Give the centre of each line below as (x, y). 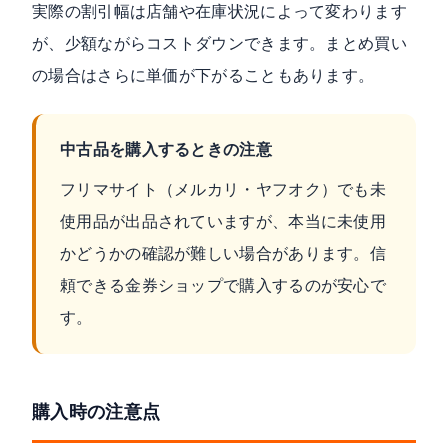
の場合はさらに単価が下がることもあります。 (203, 75)
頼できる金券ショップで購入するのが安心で (223, 285)
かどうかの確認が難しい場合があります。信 (223, 253)
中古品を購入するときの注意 (166, 149)
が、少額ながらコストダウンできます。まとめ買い (219, 43)
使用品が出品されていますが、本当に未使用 (223, 221)
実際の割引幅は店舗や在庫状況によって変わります (219, 11)
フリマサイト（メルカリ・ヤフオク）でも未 (223, 189)
